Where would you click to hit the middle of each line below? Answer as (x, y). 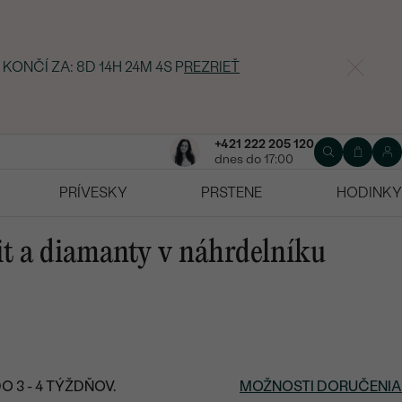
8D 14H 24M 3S (124, 67)
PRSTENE (232, 193)
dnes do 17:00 (253, 160)
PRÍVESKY (93, 193)
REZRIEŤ (212, 67)
